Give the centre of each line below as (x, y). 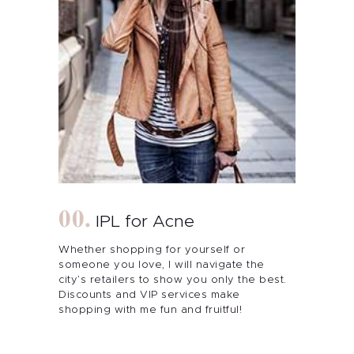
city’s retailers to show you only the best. (173, 280)
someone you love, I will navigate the (162, 265)
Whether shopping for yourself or (152, 250)
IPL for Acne (145, 221)
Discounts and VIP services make (149, 295)
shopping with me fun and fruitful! (150, 310)
